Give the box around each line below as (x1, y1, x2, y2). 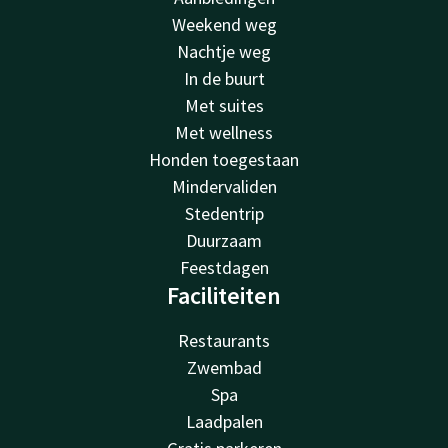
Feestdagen (179, 256, 269, 280)
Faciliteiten (167, 280, 281, 312)
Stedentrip (184, 202, 264, 226)
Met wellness (175, 121, 273, 145)
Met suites (184, 94, 264, 118)
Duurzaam (186, 229, 262, 253)
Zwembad (186, 356, 262, 380)
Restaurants (178, 329, 270, 353)
